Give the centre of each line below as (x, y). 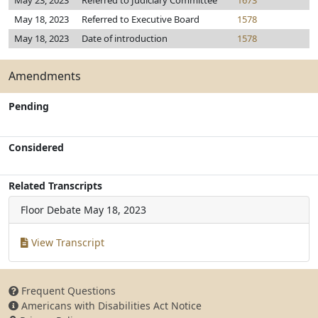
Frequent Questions (67, 291)
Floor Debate (51, 210)
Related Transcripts (55, 186)
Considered (36, 147)
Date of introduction (125, 38)
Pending (29, 106)
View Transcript (66, 242)
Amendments (45, 76)
